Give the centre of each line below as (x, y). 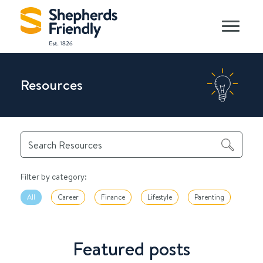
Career (68, 197)
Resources (52, 85)
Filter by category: (54, 177)
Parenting (209, 197)
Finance (113, 197)
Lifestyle (160, 197)
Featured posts (131, 249)
